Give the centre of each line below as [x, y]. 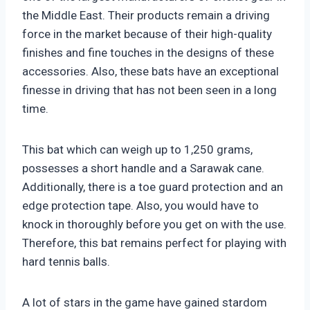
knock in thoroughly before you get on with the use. [154, 224]
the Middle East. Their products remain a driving [146, 15]
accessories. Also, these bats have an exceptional [151, 71]
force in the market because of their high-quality [147, 34]
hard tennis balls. [66, 262]
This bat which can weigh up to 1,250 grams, [137, 149]
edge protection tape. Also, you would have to [140, 206]
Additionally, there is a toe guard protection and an [153, 187]
